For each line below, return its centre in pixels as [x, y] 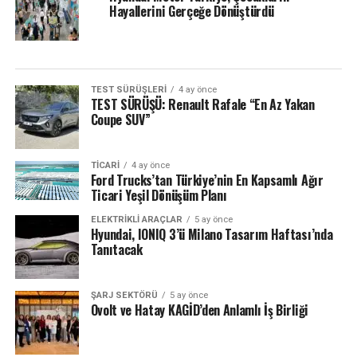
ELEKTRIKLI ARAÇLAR [136, 219]
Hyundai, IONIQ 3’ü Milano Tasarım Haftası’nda [212, 234]
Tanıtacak [116, 249]
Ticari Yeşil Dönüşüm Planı [159, 195]
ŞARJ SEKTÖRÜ [124, 295]
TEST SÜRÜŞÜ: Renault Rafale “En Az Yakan [202, 104]
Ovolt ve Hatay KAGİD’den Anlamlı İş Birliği [202, 310]
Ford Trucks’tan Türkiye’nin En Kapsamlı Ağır [207, 180]
